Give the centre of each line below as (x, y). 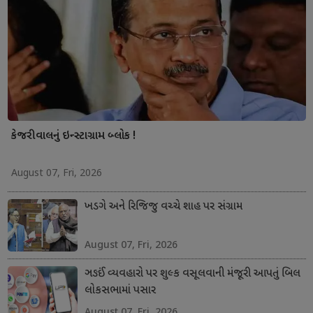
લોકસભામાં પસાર (120, 291)
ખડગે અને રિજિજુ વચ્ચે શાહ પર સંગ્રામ (163, 207)
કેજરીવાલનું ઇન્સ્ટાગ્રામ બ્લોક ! (73, 136)
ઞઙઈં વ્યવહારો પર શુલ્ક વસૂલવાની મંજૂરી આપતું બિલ (192, 274)
